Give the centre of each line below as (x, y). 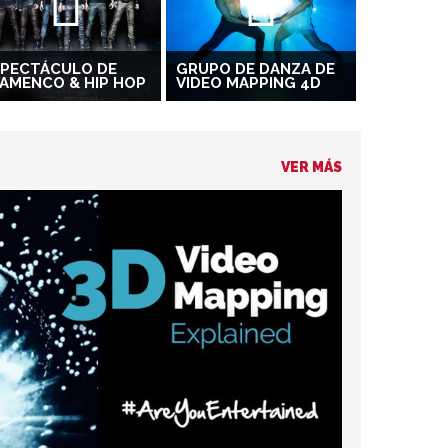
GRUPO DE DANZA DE (255, 68)
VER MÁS (311, 166)
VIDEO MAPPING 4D (248, 82)
